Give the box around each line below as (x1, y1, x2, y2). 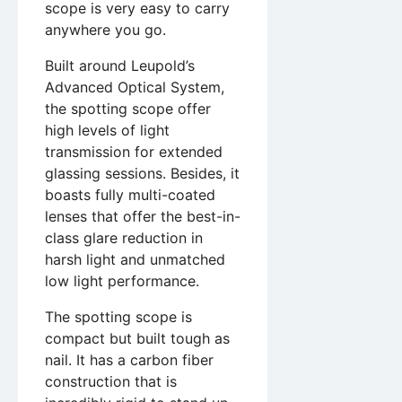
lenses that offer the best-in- (45, 207, 240, 226)
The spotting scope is (45, 308, 192, 327)
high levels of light (45, 121, 170, 140)
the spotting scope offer (45, 100, 211, 118)
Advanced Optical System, (45, 78, 224, 97)
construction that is (45, 372, 177, 391)
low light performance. (45, 272, 199, 291)
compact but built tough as (45, 329, 230, 348)
